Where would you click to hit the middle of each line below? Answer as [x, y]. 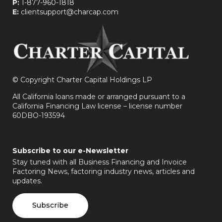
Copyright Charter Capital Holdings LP [85, 80]
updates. [27, 181]
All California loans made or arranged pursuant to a [99, 96]
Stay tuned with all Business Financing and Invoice [100, 162]
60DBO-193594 [39, 115]
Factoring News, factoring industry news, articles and [104, 171]
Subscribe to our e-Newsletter [70, 150]
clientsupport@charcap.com [69, 12]
